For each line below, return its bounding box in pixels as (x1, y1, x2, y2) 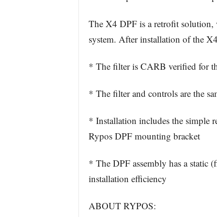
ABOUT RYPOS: (88, 200, 156, 212)
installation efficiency (88, 172, 167, 185)
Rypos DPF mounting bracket (88, 130, 200, 142)
